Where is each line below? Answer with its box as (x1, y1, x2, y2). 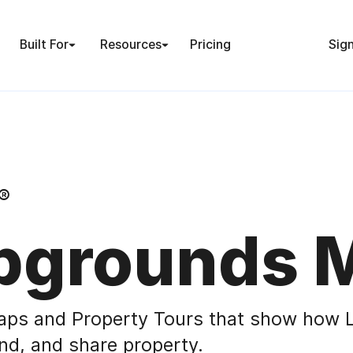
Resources (100, 37, 162, 53)
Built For (19, 37, 69, 53)
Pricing (190, 37, 232, 53)
